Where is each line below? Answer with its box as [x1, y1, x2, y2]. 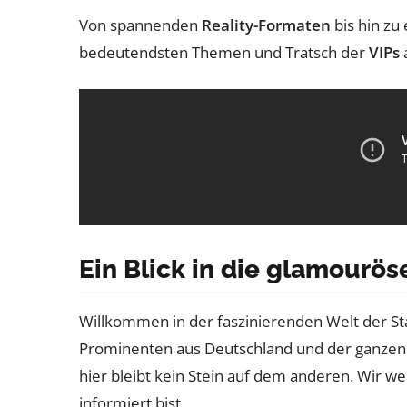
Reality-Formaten [202, 14, 331, 35]
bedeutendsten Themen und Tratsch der [79, 41, 369, 63]
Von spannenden [79, 14, 202, 35]
